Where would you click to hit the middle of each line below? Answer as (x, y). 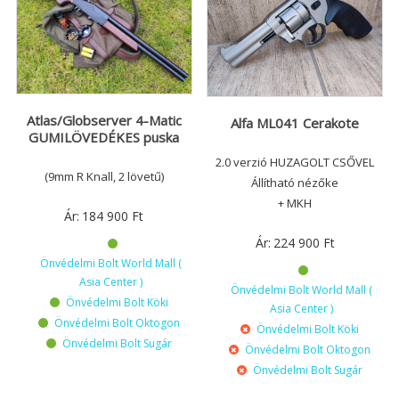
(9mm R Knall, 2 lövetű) (104, 176)
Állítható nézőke (295, 183)
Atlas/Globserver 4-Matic (104, 120)
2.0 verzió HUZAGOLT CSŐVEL (295, 163)
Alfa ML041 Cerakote (295, 123)
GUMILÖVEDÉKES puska (104, 137)
